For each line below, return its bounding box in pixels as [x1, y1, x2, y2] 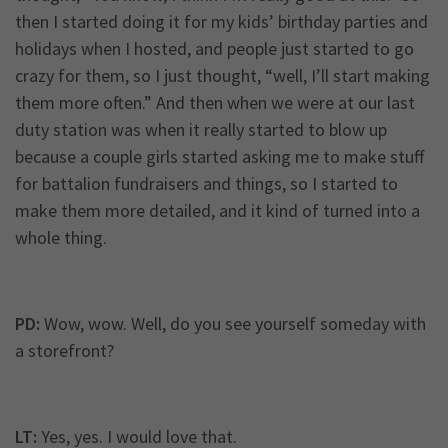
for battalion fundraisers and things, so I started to [15, 172, 398, 196]
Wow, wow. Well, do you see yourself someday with [40, 312, 426, 336]
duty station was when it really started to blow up [15, 118, 387, 142]
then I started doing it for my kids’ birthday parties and [15, 10, 428, 34]
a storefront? [15, 339, 114, 363]
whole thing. [15, 226, 107, 250]
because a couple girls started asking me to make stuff [15, 145, 424, 169]
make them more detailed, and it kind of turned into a [15, 199, 420, 223]
